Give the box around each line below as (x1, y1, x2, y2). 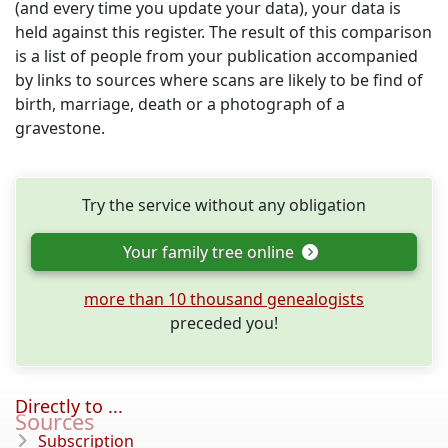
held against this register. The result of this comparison (15, 21, 432, 43)
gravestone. (15, 117, 105, 139)
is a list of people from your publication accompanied (15, 45, 418, 67)
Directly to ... (15, 394, 123, 418)
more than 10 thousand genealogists (84, 288, 364, 310)
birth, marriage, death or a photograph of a (15, 93, 345, 115)
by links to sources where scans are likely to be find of (15, 69, 423, 91)
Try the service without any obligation (82, 194, 366, 216)
